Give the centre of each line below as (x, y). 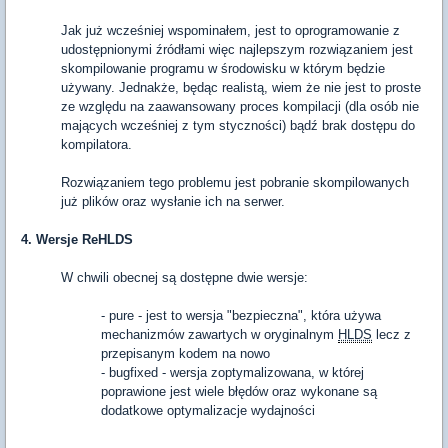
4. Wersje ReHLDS (77, 239)
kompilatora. (98, 144)
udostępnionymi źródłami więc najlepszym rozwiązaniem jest (237, 49)
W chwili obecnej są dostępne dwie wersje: (184, 277)
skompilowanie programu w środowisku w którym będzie (223, 68)
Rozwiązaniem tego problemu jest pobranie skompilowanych (235, 182)
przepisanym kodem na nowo (185, 353)
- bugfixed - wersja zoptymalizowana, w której (232, 372)
